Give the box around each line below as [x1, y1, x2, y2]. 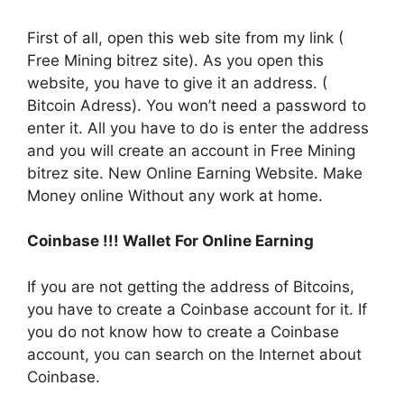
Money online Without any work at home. [27, 186, 323, 205]
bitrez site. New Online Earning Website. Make [27, 163, 363, 182]
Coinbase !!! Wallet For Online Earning [27, 232, 314, 251]
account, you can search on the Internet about [27, 344, 362, 363]
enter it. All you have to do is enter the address [27, 118, 369, 137]
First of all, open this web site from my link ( [27, 28, 344, 47]
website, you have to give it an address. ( [27, 73, 327, 92]
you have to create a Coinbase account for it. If [27, 299, 367, 318]
